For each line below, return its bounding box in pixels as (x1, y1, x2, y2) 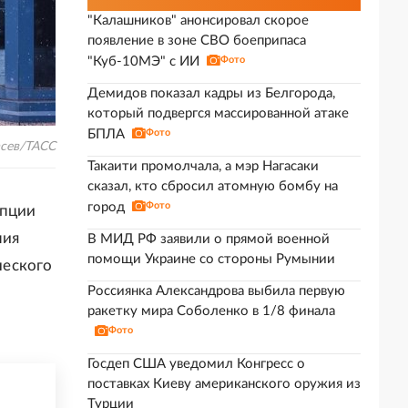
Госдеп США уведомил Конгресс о (87, 357, 305, 371)
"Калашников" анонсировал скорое (87, 14, 309, 27)
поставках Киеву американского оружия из (87, 377, 361, 391)
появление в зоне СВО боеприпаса (87, 34, 306, 47)
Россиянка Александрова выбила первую (87, 284, 345, 298)
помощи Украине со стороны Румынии (87, 252, 335, 266)
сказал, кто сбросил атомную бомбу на (87, 179, 338, 193)
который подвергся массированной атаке (87, 107, 349, 120)
